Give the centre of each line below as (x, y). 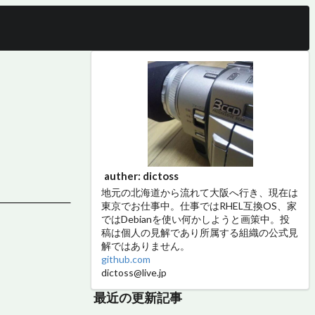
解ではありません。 (146, 246)
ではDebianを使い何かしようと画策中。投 (195, 219)
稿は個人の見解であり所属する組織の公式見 (200, 232)
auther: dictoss (141, 176)
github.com (126, 259)
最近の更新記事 (138, 297)
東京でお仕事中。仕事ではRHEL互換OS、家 (199, 206)
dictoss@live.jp (134, 272)
